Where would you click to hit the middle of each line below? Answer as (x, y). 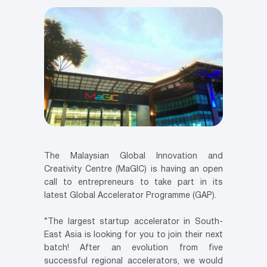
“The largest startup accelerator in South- (133, 222)
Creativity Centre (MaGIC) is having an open (133, 170)
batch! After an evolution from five (133, 249)
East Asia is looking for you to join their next (133, 235)
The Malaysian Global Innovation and (133, 157)
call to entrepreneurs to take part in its (133, 183)
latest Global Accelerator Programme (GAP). (130, 196)
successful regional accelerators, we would (133, 262)
